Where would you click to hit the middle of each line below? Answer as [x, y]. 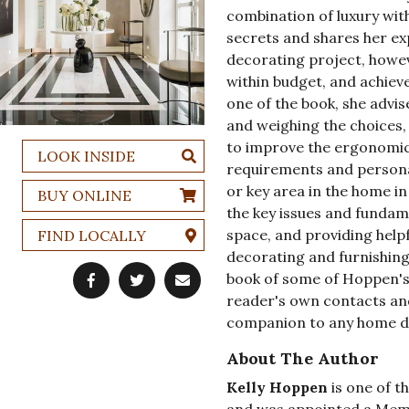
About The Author [302, 359]
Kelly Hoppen [277, 388]
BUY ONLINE [84, 196]
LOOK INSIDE [86, 156]
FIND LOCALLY [91, 235]
